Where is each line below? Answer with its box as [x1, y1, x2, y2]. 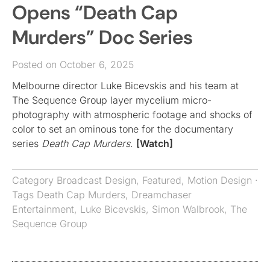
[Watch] [136, 137, 173, 149]
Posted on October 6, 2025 [12, 58, 134, 71]
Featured [142, 174, 181, 186]
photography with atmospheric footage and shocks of [12, 108, 253, 121]
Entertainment [12, 202, 74, 215]
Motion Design [187, 174, 252, 186]
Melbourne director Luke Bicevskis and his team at [12, 79, 239, 92]
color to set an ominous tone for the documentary [12, 122, 233, 135]
